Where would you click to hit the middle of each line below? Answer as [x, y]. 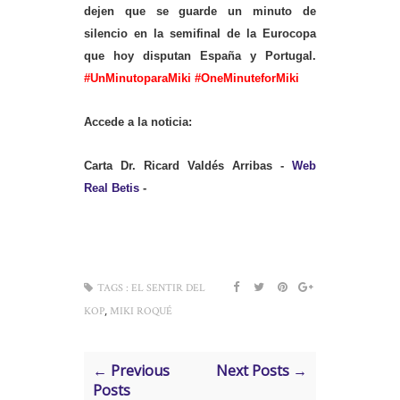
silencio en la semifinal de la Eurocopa [200, 33]
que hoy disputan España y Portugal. [200, 55]
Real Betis [112, 187]
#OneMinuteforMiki [247, 78]
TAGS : [113, 287]
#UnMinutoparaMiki [137, 78]
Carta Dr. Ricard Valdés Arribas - [188, 165]
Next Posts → [261, 370]
